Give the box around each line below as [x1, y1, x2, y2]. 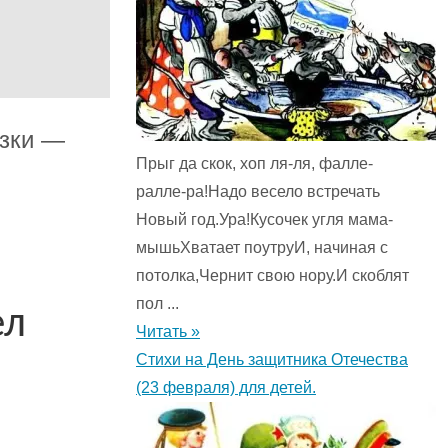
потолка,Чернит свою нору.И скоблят [136, 267, 409, 285]
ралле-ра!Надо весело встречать [136, 183, 380, 201]
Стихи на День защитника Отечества [136, 351, 408, 369]
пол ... [136, 295, 179, 313]
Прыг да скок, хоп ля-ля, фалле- [136, 155, 373, 173]
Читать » [136, 323, 200, 341]
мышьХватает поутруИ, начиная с [136, 239, 388, 257]
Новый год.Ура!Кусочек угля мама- [136, 211, 393, 229]
